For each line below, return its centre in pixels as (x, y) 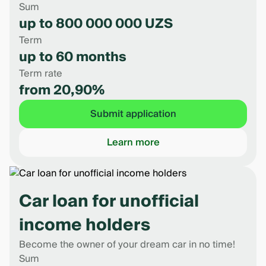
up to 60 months (73, 57)
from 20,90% (62, 90)
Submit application (133, 114)
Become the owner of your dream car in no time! (127, 245)
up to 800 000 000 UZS (96, 24)
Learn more (133, 142)
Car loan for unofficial (109, 202)
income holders (85, 225)
